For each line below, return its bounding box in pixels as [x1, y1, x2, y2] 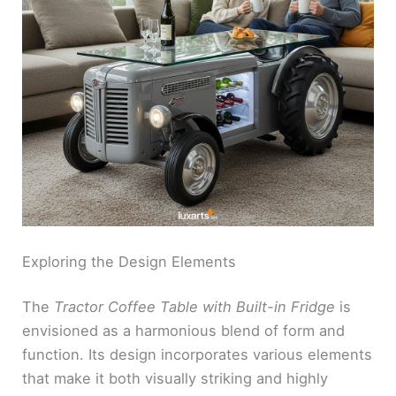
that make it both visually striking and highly [22, 369, 329, 388]
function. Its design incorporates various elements [22, 346, 373, 364]
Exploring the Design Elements [22, 252, 237, 270]
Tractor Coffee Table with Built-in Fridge [54, 298, 340, 316]
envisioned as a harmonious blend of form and [22, 322, 346, 340]
